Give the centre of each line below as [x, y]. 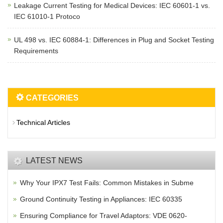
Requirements [36, 51]
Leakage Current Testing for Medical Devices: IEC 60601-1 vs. [112, 5]
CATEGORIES [51, 98]
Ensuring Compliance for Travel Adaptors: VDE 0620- [104, 215]
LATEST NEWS [54, 160]
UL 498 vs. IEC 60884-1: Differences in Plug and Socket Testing [114, 40]
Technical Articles [43, 122]
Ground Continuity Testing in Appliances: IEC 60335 [101, 199]
